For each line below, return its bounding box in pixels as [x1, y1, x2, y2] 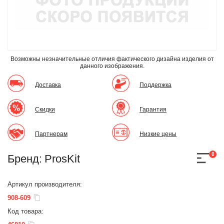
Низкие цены [139, 130, 176, 137]
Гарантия [139, 105, 166, 113]
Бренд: [7, 152, 42, 165]
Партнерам [35, 130, 67, 137]
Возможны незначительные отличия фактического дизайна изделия [10, 55, 207, 62]
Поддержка [139, 81, 171, 88]
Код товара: [7, 207, 43, 215]
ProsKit [44, 152, 80, 165]
